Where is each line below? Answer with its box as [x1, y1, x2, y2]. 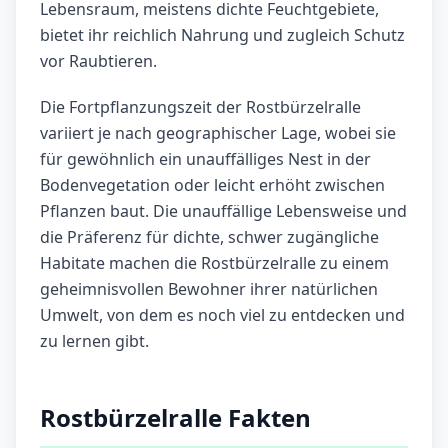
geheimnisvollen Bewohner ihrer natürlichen [40, 278, 378, 301]
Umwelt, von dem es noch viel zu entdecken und [40, 304, 405, 327]
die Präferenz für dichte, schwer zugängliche [40, 226, 379, 249]
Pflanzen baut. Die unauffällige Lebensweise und [40, 200, 407, 223]
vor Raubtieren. [40, 50, 157, 73]
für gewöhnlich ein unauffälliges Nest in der [40, 148, 371, 171]
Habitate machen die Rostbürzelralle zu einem [40, 252, 389, 275]
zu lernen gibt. [40, 330, 149, 353]
